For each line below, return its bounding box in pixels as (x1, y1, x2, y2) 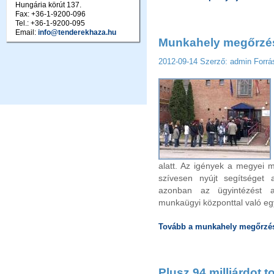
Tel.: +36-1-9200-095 (15, 19, 85, 28)
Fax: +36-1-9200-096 (15, 10, 86, 18)
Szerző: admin (200, 57, 254, 66)
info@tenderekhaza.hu (38, 28, 116, 37)
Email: (15, 28, 38, 37)
